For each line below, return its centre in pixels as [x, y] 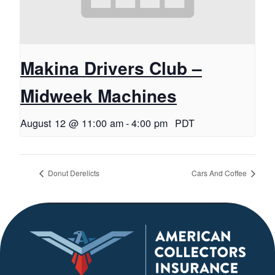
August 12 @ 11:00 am [72, 123]
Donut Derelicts [73, 172]
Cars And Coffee [220, 172]
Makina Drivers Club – [111, 68]
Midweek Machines [99, 96]
